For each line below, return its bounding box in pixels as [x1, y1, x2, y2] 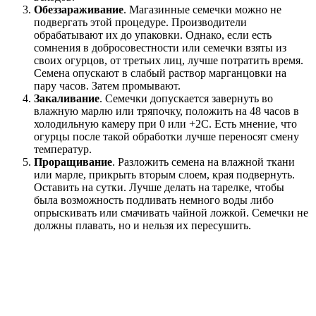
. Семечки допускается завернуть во [99, 92, 273, 105]
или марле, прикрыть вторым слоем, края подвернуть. [34, 169, 295, 181]
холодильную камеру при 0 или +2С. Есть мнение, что [34, 118, 297, 130]
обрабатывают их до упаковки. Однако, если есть [34, 29, 272, 42]
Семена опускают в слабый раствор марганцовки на [34, 67, 286, 80]
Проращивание [34, 156, 112, 169]
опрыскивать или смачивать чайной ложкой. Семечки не [34, 207, 308, 219]
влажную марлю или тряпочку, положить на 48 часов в [34, 105, 299, 118]
